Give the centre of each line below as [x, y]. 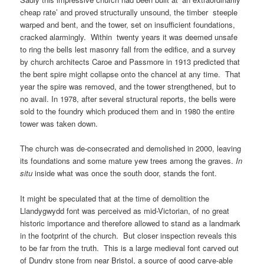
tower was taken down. [59, 124]
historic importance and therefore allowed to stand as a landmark [131, 223]
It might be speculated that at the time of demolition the [115, 198]
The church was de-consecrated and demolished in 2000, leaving [131, 148]
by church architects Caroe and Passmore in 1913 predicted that [130, 62]
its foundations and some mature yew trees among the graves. [127, 161]
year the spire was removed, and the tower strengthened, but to [128, 87]
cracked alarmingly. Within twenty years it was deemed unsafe [129, 37]
